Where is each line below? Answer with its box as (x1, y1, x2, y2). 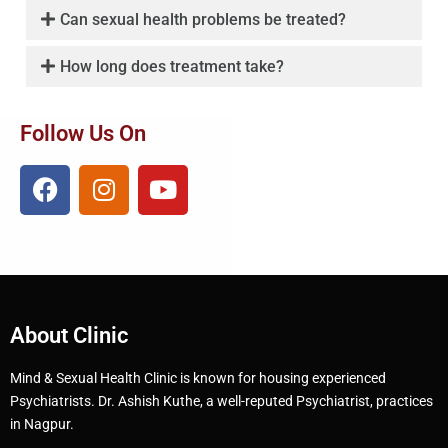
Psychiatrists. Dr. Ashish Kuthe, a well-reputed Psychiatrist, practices (10, 392, 433, 409)
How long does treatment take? (60, 56, 285, 76)
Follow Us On (20, 120, 146, 146)
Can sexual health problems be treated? (60, 9, 347, 29)
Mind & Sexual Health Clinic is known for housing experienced (10, 369, 386, 386)
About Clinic (10, 322, 128, 348)
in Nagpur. (10, 415, 74, 432)
